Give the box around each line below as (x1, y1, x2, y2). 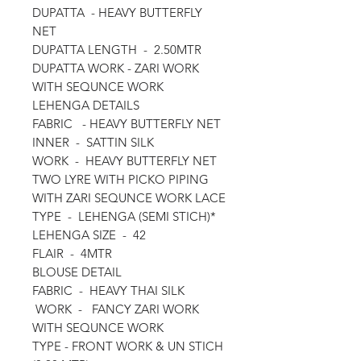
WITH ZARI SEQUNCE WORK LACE (32, 189, 226, 205)
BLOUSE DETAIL (32, 263, 122, 280)
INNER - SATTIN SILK (32, 134, 154, 150)
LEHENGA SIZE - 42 (32, 226, 146, 243)
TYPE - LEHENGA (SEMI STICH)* (32, 208, 216, 224)
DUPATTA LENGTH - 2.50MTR (32, 41, 201, 57)
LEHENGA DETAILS (32, 97, 139, 113)
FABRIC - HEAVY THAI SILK (32, 282, 185, 298)
